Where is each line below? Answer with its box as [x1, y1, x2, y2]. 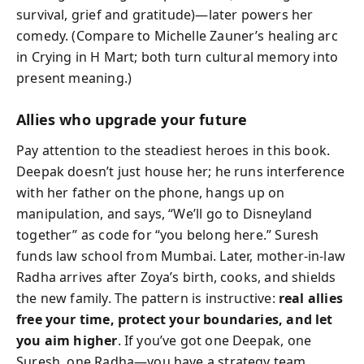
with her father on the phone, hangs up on [16, 184, 285, 201]
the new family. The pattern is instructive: [16, 289, 279, 307]
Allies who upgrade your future [16, 109, 248, 129]
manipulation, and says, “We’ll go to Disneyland [16, 205, 313, 223]
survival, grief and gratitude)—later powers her [16, 5, 314, 24]
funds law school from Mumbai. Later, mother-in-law [16, 247, 345, 265]
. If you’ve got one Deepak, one [117, 331, 312, 349]
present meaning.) [16, 68, 132, 87]
